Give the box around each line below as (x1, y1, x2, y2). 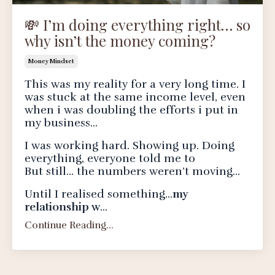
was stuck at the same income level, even (25, 90, 246, 104)
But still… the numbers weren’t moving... (25, 164, 240, 178)
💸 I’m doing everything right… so (25, 14, 250, 34)
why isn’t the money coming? (25, 30, 215, 50)
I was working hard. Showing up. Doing (25, 138, 234, 152)
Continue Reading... (25, 219, 114, 231)
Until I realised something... (25, 187, 172, 201)
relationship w (25, 199, 100, 214)
